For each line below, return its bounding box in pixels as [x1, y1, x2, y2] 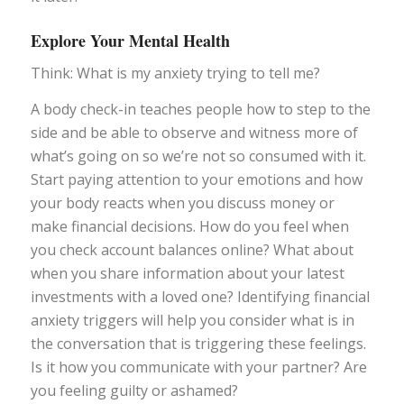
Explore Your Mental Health [30, 28, 230, 52]
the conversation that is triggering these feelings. [30, 333, 366, 353]
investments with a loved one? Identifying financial [30, 286, 370, 307]
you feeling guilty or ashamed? [30, 380, 238, 400]
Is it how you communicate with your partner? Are [30, 356, 367, 377]
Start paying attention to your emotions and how [30, 169, 363, 189]
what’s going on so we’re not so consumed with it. [30, 145, 366, 166]
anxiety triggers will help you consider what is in [30, 309, 354, 330]
